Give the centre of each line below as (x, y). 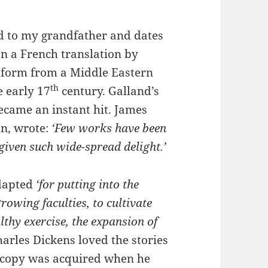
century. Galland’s (109, 91)
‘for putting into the (88, 185)
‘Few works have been (109, 128)
